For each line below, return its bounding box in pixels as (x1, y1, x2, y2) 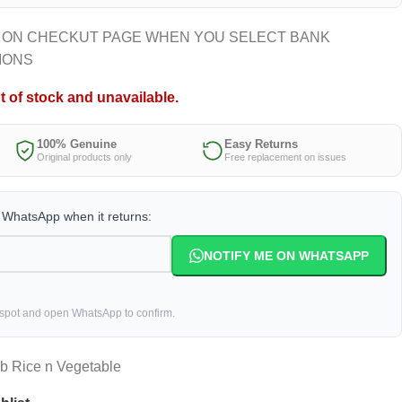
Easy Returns (224, 137, 298, 151)
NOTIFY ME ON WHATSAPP (204, 249, 369, 263)
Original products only (37, 152, 132, 162)
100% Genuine (37, 137, 117, 151)
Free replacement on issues (224, 152, 346, 162)
